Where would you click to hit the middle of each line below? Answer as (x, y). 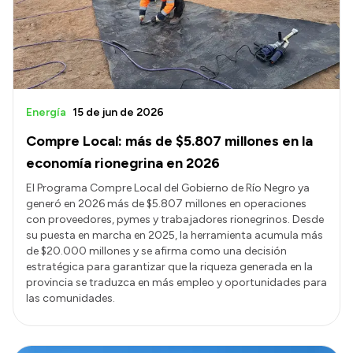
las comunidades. (71, 298)
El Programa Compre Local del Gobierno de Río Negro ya (168, 188)
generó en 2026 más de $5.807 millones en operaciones (166, 203)
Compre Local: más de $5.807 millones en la (169, 141)
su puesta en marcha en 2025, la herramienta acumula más (175, 235)
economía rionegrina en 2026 (123, 163)
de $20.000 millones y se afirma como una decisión (156, 251)
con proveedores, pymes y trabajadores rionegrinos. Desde (175, 219)
